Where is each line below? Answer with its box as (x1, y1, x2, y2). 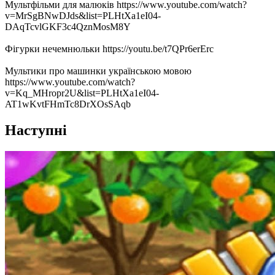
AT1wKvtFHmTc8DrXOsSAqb (5, 98, 131, 109)
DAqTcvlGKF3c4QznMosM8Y (5, 21, 131, 32)
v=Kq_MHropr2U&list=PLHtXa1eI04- (5, 87, 159, 98)
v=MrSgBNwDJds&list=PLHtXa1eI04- (5, 10, 161, 21)
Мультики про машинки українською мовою (5, 65, 192, 76)
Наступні (5, 122, 67, 138)
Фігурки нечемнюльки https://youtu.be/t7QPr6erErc (5, 43, 214, 54)
